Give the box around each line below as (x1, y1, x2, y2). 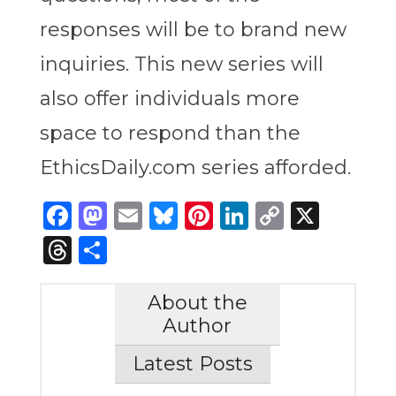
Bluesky (177, 197, 286, 232)
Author (163, 314, 232, 339)
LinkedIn (247, 197, 371, 232)
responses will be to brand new (39, 18, 346, 42)
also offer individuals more (39, 87, 300, 111)
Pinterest (212, 197, 342, 232)
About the (147, 291, 247, 316)
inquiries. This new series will (39, 52, 324, 77)
